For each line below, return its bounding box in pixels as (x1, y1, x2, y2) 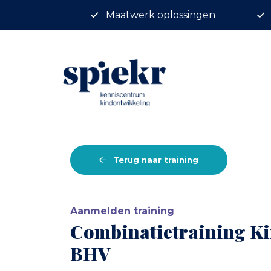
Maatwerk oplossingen (105, 9, 215, 21)
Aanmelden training (70, 204, 174, 217)
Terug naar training (111, 154, 198, 165)
